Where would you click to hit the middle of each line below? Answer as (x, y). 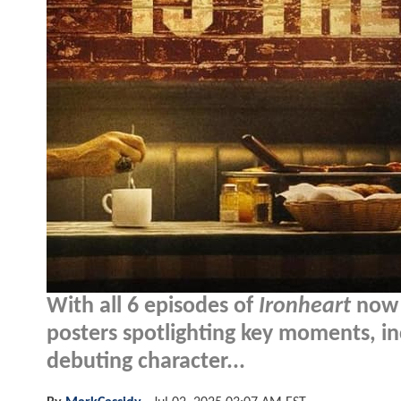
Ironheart (305, 306)
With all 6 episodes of (153, 306)
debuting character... (146, 362)
